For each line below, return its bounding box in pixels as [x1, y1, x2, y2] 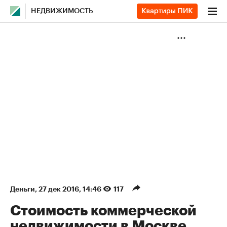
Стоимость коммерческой [10, 204, 197, 218]
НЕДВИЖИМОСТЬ [31, 8, 93, 15]
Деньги [10, 185, 35, 193]
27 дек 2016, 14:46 [39, 185, 103, 193]
